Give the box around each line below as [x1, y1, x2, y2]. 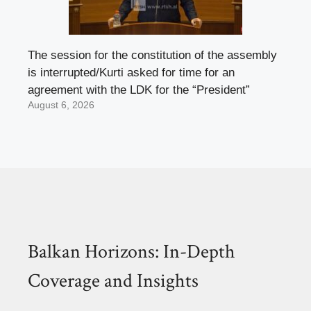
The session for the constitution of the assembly [28, 49, 277, 62]
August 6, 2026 [28, 100, 94, 111]
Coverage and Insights [28, 268, 199, 294]
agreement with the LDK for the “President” [28, 83, 250, 97]
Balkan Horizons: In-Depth [28, 239, 235, 265]
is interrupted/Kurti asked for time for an [28, 66, 235, 80]
